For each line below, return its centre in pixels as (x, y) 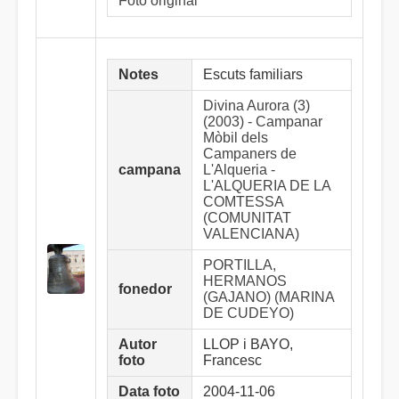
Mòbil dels (236, 138)
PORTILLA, (240, 265)
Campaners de (250, 154)
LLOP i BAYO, (248, 344)
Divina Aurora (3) (256, 106)
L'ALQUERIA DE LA (267, 186)
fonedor (145, 289)
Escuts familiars (253, 74)
